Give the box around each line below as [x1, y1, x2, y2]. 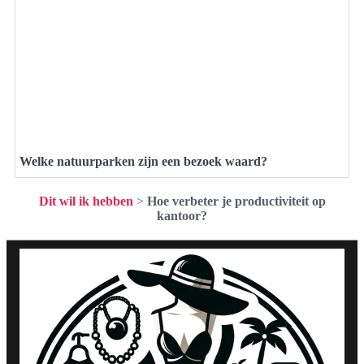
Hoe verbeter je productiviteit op [146, 193, 326, 208]
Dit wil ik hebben [38, 193, 133, 208]
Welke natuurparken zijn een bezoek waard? [19, 154, 267, 168]
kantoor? [157, 208, 207, 223]
